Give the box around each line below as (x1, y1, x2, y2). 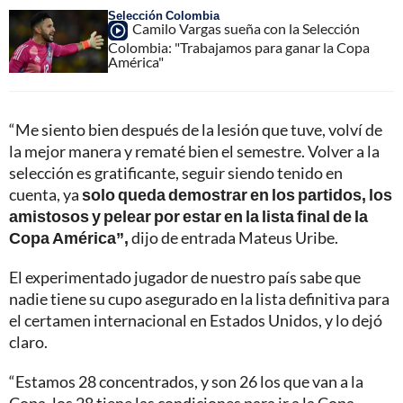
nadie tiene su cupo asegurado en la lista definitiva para (9, 288, 390, 309)
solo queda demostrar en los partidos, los (82, 184, 392, 204)
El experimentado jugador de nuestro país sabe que (9, 266, 361, 287)
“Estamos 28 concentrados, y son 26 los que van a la (9, 371, 363, 391)
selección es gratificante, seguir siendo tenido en (9, 162, 343, 183)
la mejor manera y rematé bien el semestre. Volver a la (9, 140, 380, 161)
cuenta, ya (9, 184, 82, 204)
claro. (9, 331, 48, 352)
